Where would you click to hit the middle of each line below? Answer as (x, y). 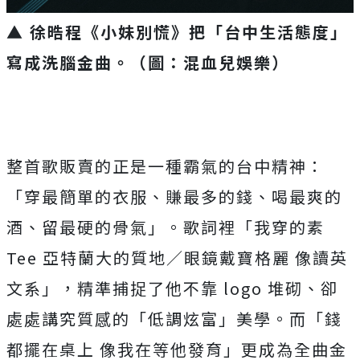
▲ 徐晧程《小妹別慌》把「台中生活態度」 (177, 32)
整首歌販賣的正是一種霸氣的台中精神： (166, 166)
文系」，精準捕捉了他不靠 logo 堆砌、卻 (172, 288)
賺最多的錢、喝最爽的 (254, 196)
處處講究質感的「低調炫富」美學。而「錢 (174, 319)
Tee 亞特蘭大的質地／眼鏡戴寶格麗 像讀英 (177, 258)
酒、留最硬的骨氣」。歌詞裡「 (130, 227)
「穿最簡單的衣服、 (86, 196)
